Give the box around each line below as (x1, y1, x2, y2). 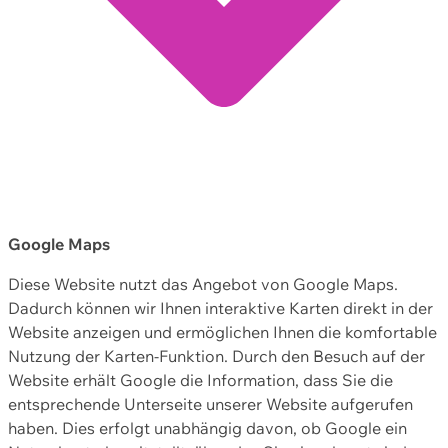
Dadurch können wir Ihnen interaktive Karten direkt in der (8, 298, 433, 319)
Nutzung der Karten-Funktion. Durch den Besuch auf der (8, 346, 425, 367)
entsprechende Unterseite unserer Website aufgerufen (8, 394, 413, 415)
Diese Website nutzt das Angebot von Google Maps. (8, 274, 398, 295)
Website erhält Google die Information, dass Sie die (8, 370, 393, 391)
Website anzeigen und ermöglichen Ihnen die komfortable (8, 322, 437, 343)
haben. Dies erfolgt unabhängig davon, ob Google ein (8, 418, 407, 439)
